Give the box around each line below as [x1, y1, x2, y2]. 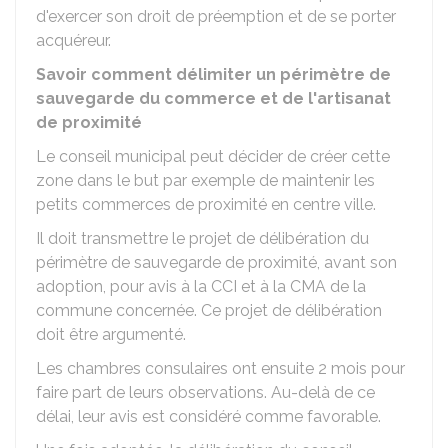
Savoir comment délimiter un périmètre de [36, 65, 391, 84]
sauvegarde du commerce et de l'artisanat [36, 89, 391, 108]
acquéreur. [36, 31, 111, 50]
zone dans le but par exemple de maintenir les [36, 171, 375, 190]
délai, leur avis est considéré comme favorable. [36, 407, 381, 426]
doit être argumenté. [36, 325, 186, 344]
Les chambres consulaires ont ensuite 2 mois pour [36, 359, 405, 378]
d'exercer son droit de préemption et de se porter [36, 7, 396, 26]
